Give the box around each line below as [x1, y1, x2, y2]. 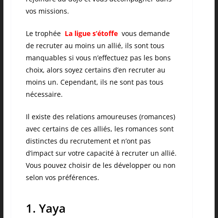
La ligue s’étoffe [64, 29, 118, 38]
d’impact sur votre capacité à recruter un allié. [25, 148, 177, 158]
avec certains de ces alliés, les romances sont [25, 124, 174, 134]
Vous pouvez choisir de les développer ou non [25, 161, 176, 170]
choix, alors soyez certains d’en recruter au [25, 65, 165, 75]
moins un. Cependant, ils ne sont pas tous [25, 77, 163, 87]
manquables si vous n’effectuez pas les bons [25, 53, 171, 63]
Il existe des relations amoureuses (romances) [25, 112, 175, 122]
